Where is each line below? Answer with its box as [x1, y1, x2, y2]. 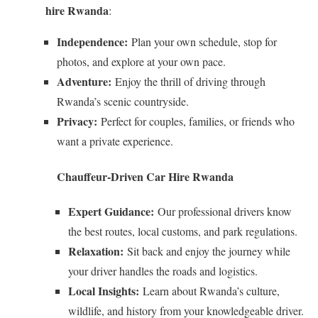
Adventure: [57, 73, 111, 90]
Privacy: [57, 113, 97, 130]
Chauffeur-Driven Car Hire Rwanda [57, 168, 234, 185]
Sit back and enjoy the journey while [124, 243, 290, 258]
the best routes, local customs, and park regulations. [68, 223, 297, 238]
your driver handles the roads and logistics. [68, 263, 258, 278]
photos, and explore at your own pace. [57, 54, 226, 70]
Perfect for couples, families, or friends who [97, 114, 295, 129]
